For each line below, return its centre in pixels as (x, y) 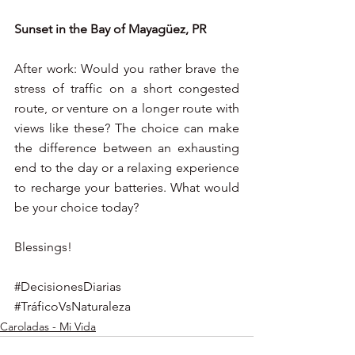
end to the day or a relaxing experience (127, 167)
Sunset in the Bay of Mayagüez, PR (110, 29)
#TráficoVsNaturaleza (73, 306)
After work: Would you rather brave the (127, 68)
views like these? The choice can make (127, 128)
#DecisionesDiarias (68, 286)
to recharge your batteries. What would (127, 187)
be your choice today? (76, 207)
